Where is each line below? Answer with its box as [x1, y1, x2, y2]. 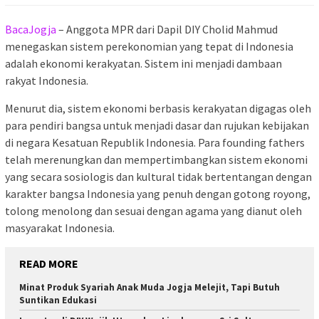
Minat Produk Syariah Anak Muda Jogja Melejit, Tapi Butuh [19, 281, 280, 294]
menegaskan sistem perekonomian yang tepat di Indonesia [5, 39, 293, 54]
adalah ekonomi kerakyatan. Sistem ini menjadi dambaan [5, 56, 282, 71]
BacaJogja [5, 22, 56, 37]
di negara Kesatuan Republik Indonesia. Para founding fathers [5, 135, 305, 150]
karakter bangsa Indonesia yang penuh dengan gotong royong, [5, 187, 310, 202]
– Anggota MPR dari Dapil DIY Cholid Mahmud [56, 22, 278, 37]
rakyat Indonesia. [5, 73, 88, 88]
